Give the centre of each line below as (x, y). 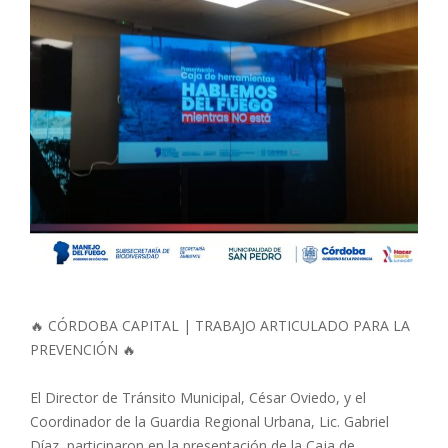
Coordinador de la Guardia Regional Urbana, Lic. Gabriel (209, 421)
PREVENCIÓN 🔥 (83, 349)
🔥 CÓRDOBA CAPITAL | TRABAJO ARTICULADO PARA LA (220, 325)
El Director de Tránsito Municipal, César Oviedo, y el (198, 397)
